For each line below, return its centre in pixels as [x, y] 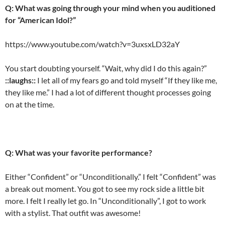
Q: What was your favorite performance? [79, 152]
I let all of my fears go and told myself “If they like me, [127, 80]
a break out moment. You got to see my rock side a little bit [105, 188]
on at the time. [30, 104]
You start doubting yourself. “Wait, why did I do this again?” [106, 68]
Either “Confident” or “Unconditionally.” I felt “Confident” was [110, 176]
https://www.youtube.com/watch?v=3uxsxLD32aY [92, 44]
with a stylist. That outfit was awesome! [73, 212]
